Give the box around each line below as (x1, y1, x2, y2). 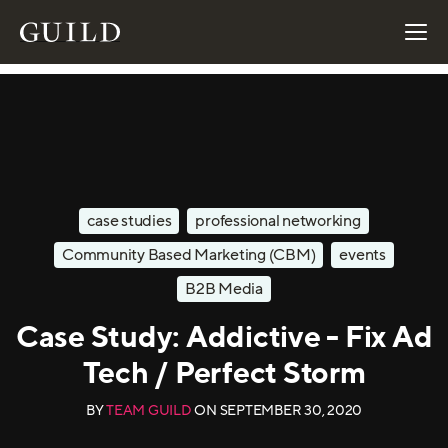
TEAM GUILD (106, 401, 192, 420)
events (339, 244, 386, 266)
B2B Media (185, 278, 263, 300)
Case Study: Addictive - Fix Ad (15, 318, 433, 354)
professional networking (195, 210, 361, 232)
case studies (87, 210, 172, 232)
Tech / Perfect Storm (82, 354, 366, 390)
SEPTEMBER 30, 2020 (219, 401, 363, 420)
